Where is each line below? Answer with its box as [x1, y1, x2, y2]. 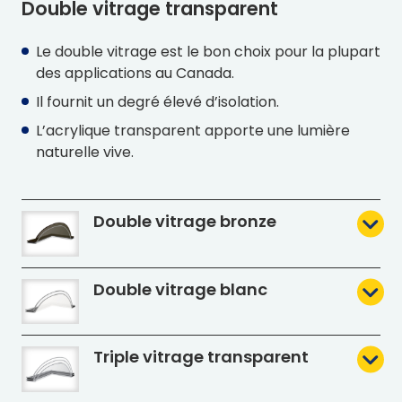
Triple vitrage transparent [93, 345, 309, 369]
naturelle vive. [36, 142, 134, 163]
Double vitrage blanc [93, 277, 267, 301]
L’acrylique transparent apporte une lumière [36, 120, 350, 142]
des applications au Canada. [36, 63, 234, 84]
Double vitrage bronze [93, 210, 276, 233]
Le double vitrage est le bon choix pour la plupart [36, 41, 380, 63]
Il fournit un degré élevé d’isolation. [36, 92, 279, 113]
